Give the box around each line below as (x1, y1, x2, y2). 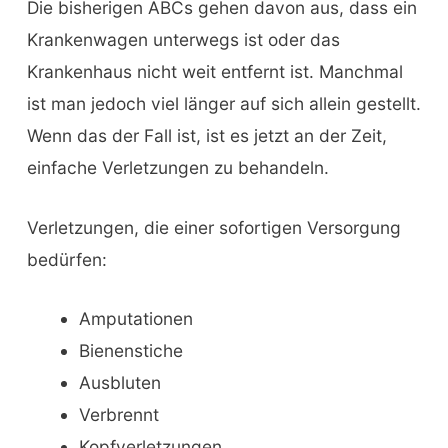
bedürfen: (26, 248, 107, 270)
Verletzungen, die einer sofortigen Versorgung (26, 216, 401, 238)
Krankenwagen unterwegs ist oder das (26, 28, 340, 50)
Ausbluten (78, 372, 161, 394)
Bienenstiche (78, 340, 183, 362)
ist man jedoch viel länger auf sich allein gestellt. (26, 92, 421, 114)
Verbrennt (78, 404, 159, 426)
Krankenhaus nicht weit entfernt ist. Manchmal (26, 60, 403, 82)
